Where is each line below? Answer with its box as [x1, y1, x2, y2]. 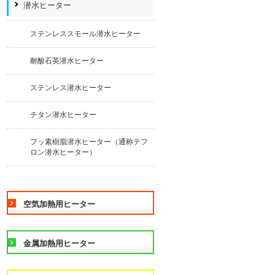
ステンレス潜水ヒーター [30, 83, 111, 92]
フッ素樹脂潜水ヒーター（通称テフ [30, 137, 148, 146]
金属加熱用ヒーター [23, 239, 95, 248]
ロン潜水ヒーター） [30, 148, 96, 157]
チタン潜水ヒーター [30, 110, 96, 119]
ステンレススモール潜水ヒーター [30, 29, 141, 38]
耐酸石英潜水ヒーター [30, 56, 104, 65]
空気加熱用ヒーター [23, 199, 95, 209]
